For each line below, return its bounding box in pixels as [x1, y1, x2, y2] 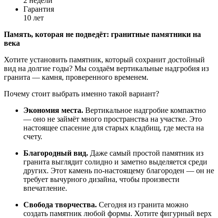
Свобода [23, 200, 53, 209]
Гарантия [23, 5, 54, 13]
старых [103, 124, 128, 132]
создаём [87, 64, 114, 73]
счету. [23, 132, 42, 141]
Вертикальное [83, 106, 132, 114]
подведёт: [73, 30, 109, 38]
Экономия [23, 106, 59, 114]
